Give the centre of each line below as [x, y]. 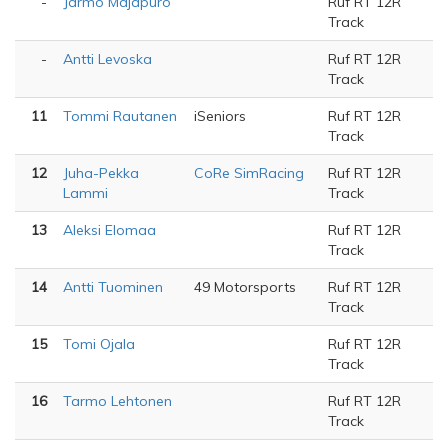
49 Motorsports [245, 287]
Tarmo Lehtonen [117, 401]
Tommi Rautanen [120, 116]
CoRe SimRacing [249, 173]
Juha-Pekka [101, 173]
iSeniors [220, 116]
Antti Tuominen [113, 287]
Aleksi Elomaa [109, 230]
